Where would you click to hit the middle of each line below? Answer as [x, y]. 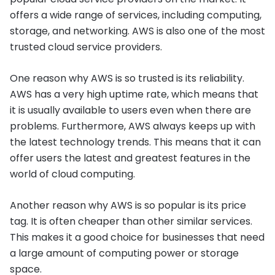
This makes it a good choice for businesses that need [137, 237]
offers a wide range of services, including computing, [136, 15]
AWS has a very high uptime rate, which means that [134, 94]
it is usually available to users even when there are [130, 110]
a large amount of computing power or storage [124, 253]
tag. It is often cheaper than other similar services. [131, 221]
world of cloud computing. [72, 174]
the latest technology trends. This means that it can [135, 142]
